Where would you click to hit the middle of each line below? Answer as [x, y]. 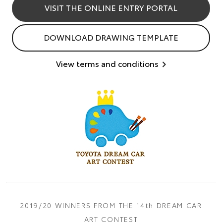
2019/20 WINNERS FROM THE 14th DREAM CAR [111, 205]
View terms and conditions [107, 63]
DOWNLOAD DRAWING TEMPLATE [111, 37]
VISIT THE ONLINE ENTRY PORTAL [111, 7]
